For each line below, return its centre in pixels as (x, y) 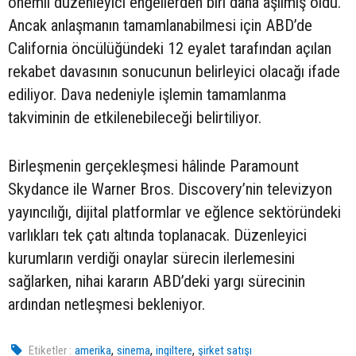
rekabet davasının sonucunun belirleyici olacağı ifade (174, 72)
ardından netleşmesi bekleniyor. (106, 305)
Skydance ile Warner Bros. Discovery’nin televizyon (170, 190)
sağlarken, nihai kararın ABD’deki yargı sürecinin (157, 282)
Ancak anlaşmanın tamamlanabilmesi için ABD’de (160, 26)
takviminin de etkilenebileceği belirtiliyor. (135, 118)
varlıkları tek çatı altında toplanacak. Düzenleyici (157, 236)
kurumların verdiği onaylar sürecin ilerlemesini (151, 259)
